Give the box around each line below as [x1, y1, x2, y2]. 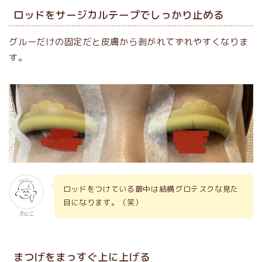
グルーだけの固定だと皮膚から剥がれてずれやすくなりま [9, 35, 249, 48]
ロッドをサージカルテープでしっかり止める [13, 7, 224, 22]
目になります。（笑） [63, 197, 143, 208]
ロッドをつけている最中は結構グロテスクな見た [63, 184, 239, 195]
